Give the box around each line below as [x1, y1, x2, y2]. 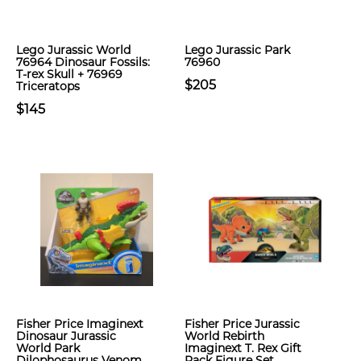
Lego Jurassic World [16, 43, 131, 57]
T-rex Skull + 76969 [16, 67, 122, 81]
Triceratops [16, 79, 80, 93]
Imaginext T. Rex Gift [185, 341, 301, 355]
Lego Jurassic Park [185, 43, 290, 57]
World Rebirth [185, 329, 264, 343]
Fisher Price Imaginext [16, 317, 143, 331]
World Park [16, 341, 80, 355]
